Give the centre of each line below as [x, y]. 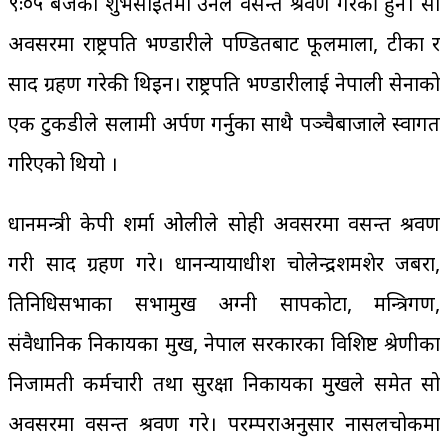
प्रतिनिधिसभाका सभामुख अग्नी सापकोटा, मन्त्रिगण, [224, 304]
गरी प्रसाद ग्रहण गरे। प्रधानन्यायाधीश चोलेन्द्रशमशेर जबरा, [224, 264]
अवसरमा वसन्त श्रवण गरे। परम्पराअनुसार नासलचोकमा [224, 424]
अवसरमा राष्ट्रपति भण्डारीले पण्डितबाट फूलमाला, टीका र [224, 44]
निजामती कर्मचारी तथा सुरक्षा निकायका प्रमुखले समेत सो [224, 384]
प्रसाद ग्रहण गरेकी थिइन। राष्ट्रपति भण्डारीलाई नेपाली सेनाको [224, 84]
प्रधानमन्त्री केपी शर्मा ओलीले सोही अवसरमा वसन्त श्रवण [224, 224]
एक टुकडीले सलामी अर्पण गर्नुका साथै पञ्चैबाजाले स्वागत [224, 124]
